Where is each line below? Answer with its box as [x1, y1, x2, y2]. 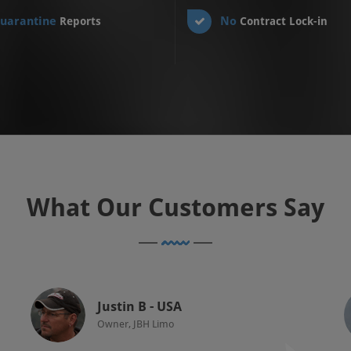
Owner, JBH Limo [97, 318, 175, 330]
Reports [59, 15, 101, 27]
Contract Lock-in [240, 15, 327, 27]
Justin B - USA [97, 299, 182, 314]
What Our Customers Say [27, 193, 324, 223]
